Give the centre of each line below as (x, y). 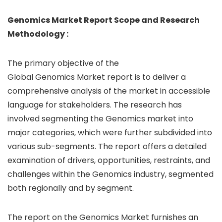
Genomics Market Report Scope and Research (104, 20)
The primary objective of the (63, 63)
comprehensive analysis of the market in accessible (109, 91)
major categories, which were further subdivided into (110, 133)
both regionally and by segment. (71, 188)
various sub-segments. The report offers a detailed (107, 147)
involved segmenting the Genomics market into (100, 119)
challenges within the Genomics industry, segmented (111, 174)
